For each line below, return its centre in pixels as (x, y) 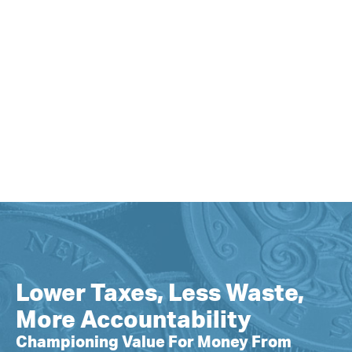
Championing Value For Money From (154, 342)
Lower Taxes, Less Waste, (160, 293)
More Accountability (134, 320)
